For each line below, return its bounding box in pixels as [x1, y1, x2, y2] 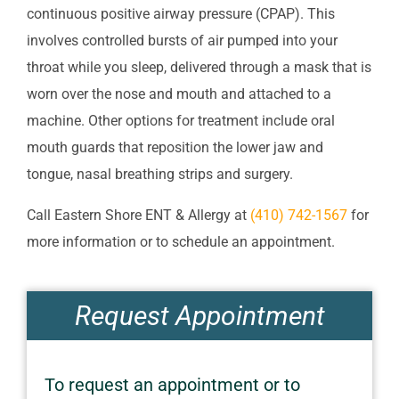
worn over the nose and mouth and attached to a [27, 85, 331, 102]
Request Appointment [74, 299, 325, 331]
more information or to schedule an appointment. [27, 232, 335, 250]
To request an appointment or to [45, 373, 300, 395]
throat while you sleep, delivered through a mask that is [27, 58, 371, 76]
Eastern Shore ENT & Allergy [54, 206, 231, 224]
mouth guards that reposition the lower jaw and [27, 138, 323, 156]
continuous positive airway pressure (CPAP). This [27, 4, 335, 22]
